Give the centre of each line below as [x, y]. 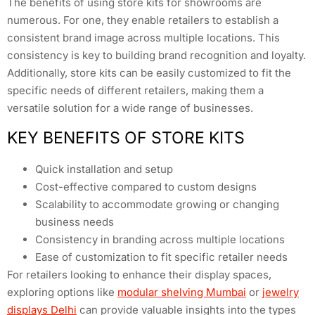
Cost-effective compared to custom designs [146, 187]
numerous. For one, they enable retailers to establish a [143, 20]
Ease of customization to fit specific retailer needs [161, 257]
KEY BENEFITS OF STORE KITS [126, 138]
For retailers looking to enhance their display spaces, [139, 275]
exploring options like [62, 292]
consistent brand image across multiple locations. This [143, 37]
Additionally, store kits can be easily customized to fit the [149, 72]
